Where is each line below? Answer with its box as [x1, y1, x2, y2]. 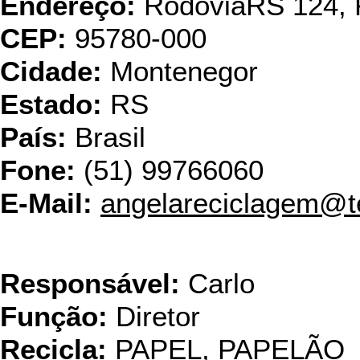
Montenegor [102, 55, 258, 88]
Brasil [67, 121, 145, 153]
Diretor [108, 301, 200, 333]
